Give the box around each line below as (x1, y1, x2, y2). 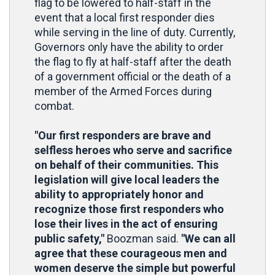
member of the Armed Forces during (34, 85, 212, 98)
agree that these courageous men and (34, 247, 227, 260)
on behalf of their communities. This (34, 158, 219, 171)
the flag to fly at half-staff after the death (34, 55, 231, 68)
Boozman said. (104, 232, 179, 245)
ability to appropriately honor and (34, 188, 204, 201)
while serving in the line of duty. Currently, (34, 26, 235, 39)
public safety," (34, 232, 104, 245)
